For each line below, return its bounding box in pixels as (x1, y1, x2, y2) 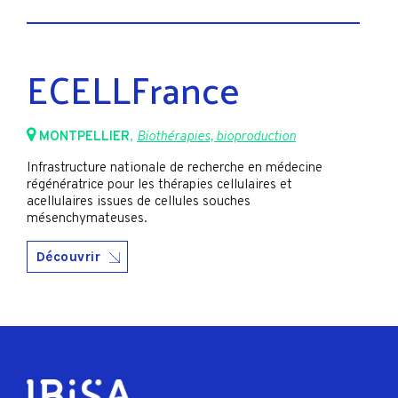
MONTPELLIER (39, 129, 130, 147)
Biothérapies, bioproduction (137, 129, 296, 147)
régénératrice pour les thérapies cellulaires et (27, 176, 292, 194)
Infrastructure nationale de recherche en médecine (27, 159, 322, 177)
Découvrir (36, 248, 101, 265)
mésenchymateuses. (27, 210, 151, 227)
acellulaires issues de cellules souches (27, 193, 251, 211)
